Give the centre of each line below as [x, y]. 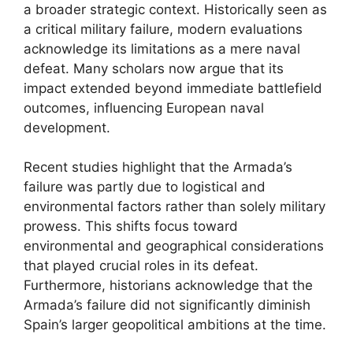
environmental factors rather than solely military [175, 206]
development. [67, 127]
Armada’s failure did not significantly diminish [167, 305]
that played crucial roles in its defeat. [141, 266]
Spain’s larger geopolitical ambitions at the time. [175, 325]
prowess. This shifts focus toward [131, 226]
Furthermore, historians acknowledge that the [168, 285]
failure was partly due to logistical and [145, 187]
